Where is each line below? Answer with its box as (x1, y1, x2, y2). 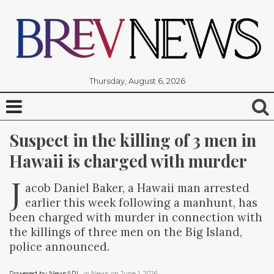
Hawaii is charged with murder (9, 149, 247, 172)
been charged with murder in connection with (9, 209, 262, 224)
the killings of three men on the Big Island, (9, 224, 242, 239)
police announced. (9, 239, 109, 254)
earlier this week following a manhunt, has (25, 194, 257, 210)
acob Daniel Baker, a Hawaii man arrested (25, 180, 250, 195)
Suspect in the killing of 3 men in (9, 128, 256, 151)
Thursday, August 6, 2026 (89, 76, 185, 86)
